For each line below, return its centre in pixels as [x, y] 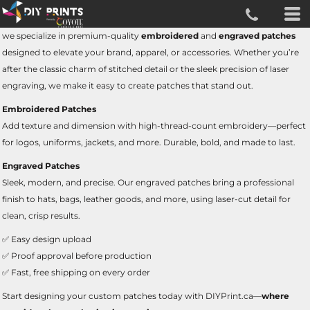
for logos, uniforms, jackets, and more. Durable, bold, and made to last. [149, 142]
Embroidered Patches [49, 109]
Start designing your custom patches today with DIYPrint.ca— [132, 296]
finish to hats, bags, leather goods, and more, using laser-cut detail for [146, 199]
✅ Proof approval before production [77, 256]
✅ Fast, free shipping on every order [76, 272]
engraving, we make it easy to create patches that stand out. [128, 85]
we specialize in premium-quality [72, 36]
